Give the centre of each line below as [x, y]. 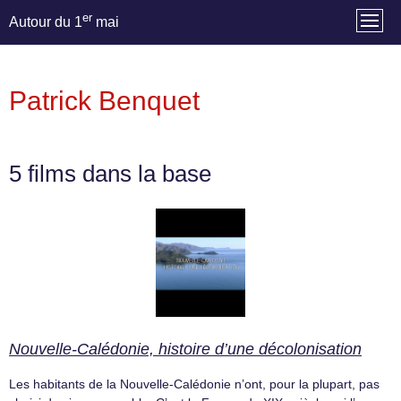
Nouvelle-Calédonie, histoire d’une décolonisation [185, 350]
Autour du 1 [46, 22]
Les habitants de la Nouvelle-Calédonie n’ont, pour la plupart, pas [194, 384]
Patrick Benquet [104, 101]
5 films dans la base [110, 174]
